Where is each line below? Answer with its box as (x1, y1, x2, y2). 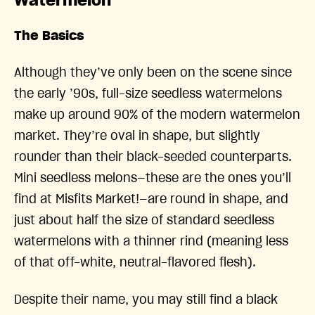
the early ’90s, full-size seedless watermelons (14, 88, 282, 101)
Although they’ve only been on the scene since (14, 67, 292, 80)
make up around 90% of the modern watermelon (14, 109, 300, 122)
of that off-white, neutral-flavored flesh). (14, 257, 259, 270)
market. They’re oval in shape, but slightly (14, 130, 260, 143)
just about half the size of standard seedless (14, 214, 274, 228)
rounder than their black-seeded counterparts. (14, 151, 292, 165)
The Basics (14, 30, 87, 43)
